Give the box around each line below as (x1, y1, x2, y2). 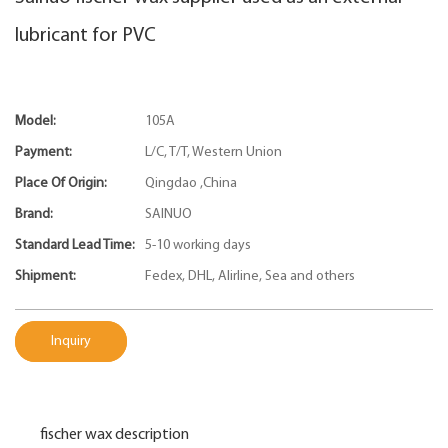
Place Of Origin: (15, 176, 107, 192)
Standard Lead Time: (15, 238, 135, 254)
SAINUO (145, 207, 192, 223)
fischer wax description (40, 426, 189, 443)
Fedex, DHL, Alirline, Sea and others (145, 269, 355, 285)
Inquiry (51, 333, 91, 349)
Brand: (15, 207, 53, 223)
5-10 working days (145, 238, 251, 254)
